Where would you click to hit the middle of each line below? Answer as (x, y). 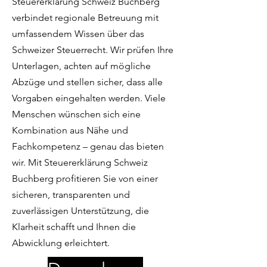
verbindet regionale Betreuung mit (85, 18)
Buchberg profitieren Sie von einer (85, 178)
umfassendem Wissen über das (78, 34)
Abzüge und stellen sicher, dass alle (87, 82)
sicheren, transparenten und (71, 195)
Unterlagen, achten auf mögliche (81, 66)
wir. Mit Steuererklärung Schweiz (80, 162)
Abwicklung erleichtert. (61, 243)
